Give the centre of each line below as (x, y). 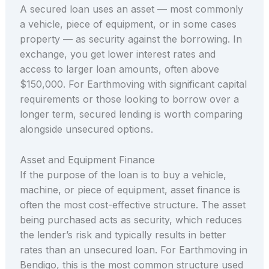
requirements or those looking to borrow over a (129, 99)
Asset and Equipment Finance (87, 159)
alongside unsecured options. (86, 129)
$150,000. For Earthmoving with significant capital (133, 84)
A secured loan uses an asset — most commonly (131, 9)
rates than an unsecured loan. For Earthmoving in (133, 249)
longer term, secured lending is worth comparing (131, 114)
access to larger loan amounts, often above (119, 69)
